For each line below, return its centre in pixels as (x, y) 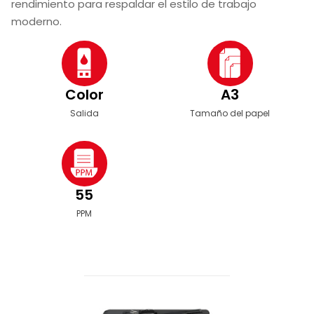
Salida (84, 113)
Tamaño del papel (230, 113)
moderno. (36, 21)
